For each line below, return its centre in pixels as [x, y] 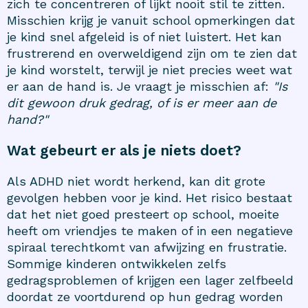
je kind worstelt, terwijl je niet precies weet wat [150, 69]
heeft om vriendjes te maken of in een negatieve [150, 230]
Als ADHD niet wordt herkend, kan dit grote [136, 181]
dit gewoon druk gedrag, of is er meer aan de [142, 102]
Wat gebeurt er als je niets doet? [124, 150]
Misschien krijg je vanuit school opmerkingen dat [151, 20]
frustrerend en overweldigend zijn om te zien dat [152, 53]
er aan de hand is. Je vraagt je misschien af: [140, 86]
